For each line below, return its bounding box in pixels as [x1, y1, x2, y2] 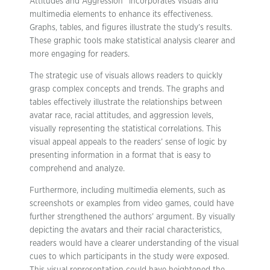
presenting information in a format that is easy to [30, 151, 211, 160]
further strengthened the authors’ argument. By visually [30, 213, 235, 221]
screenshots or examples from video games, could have [30, 199, 234, 208]
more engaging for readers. [30, 50, 130, 58]
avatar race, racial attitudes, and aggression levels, [30, 111, 213, 120]
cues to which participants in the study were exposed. [30, 253, 229, 261]
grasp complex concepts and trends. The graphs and [30, 85, 224, 93]
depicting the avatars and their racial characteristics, [30, 226, 222, 234]
